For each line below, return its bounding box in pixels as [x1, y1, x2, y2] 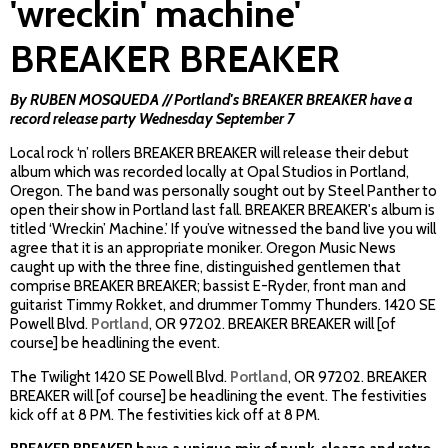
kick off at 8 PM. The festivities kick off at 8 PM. [10, 406, 320, 425]
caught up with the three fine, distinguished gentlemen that [10, 258, 401, 277]
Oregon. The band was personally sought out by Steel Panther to [10, 182, 437, 201]
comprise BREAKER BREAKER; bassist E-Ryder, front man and [10, 277, 406, 296]
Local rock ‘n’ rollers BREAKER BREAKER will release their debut [10, 144, 409, 163]
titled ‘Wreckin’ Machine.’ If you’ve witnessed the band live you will [10, 220, 436, 239]
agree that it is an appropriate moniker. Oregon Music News [10, 239, 396, 258]
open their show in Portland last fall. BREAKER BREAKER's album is [10, 201, 435, 220]
